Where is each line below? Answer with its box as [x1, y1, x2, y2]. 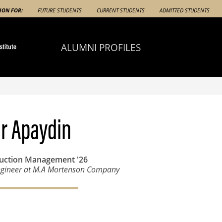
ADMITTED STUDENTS [160, 6, 210, 14]
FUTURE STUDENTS [38, 6, 82, 14]
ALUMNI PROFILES [60, 40, 141, 54]
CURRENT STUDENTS [97, 6, 145, 14]
